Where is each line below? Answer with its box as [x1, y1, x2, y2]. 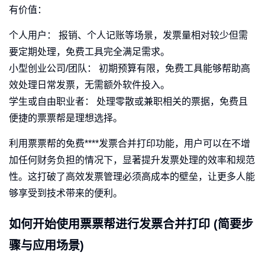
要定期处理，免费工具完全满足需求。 [9, 47, 170, 57]
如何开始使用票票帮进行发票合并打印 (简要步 [9, 218, 253, 231]
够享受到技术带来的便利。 [9, 188, 122, 199]
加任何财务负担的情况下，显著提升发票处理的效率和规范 [9, 155, 255, 166]
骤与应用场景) [9, 239, 84, 253]
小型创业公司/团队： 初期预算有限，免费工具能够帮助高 [9, 63, 250, 74]
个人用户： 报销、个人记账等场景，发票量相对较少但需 [9, 30, 248, 41]
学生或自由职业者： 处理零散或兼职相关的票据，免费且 [9, 96, 248, 107]
